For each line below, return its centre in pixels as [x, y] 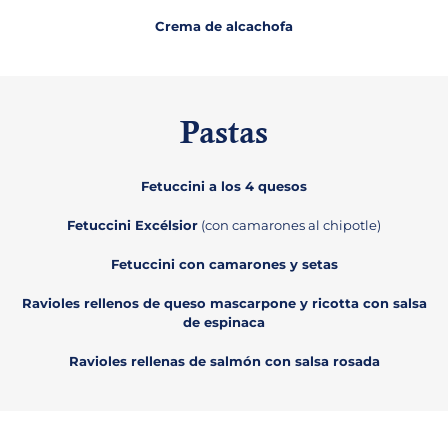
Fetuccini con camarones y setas [224, 264]
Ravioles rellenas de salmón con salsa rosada [224, 361]
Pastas [224, 136]
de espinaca [224, 322]
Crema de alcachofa [224, 26]
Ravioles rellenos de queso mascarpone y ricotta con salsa [224, 303]
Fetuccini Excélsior [132, 225]
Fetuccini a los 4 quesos [224, 186]
